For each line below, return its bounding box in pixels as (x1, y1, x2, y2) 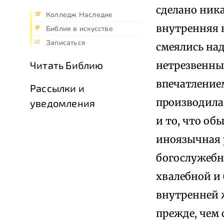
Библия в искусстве (46, 24, 113, 34)
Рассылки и (30, 82, 84, 94)
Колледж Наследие (46, 10, 113, 20)
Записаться (46, 38, 86, 48)
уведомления (30, 97, 95, 109)
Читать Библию (30, 59, 103, 71)
